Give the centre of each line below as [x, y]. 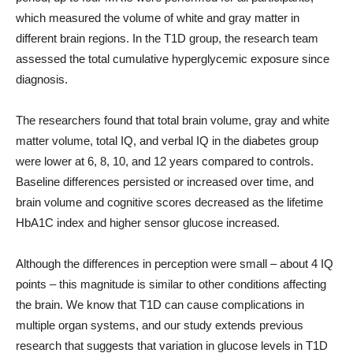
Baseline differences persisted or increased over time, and [165, 182]
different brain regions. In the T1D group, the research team [167, 38]
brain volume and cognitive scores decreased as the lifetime [169, 202]
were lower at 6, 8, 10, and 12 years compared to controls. [165, 161]
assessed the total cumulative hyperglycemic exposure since [173, 59]
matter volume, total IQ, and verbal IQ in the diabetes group [167, 141]
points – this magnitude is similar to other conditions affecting [171, 284]
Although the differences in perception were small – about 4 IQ [175, 264]
